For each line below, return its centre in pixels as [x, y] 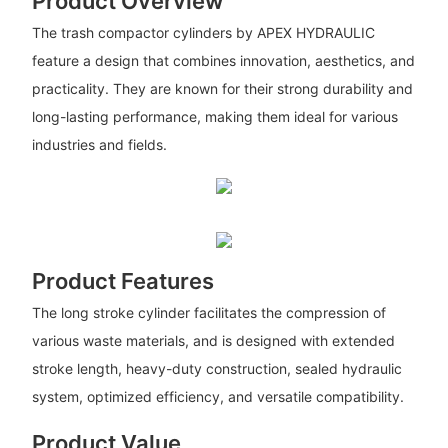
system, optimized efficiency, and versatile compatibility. [217, 397]
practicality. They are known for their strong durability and [222, 89]
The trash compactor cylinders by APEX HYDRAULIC [203, 33]
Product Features [122, 281]
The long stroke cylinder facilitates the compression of [208, 313]
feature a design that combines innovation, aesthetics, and [223, 61]
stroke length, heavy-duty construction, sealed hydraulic [216, 369]
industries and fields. [99, 145]
